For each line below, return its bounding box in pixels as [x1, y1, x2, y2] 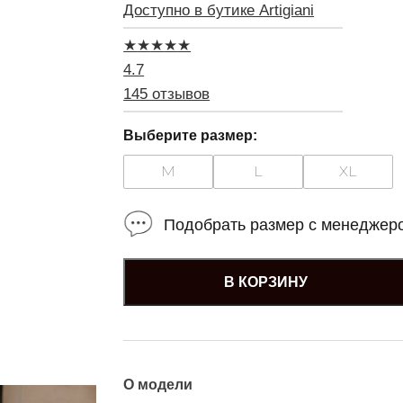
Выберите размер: [123, 128, 258, 143]
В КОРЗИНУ [224, 273, 309, 290]
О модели [123, 376, 193, 392]
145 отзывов [123, 85, 210, 103]
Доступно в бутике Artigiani [123, 2, 315, 19]
